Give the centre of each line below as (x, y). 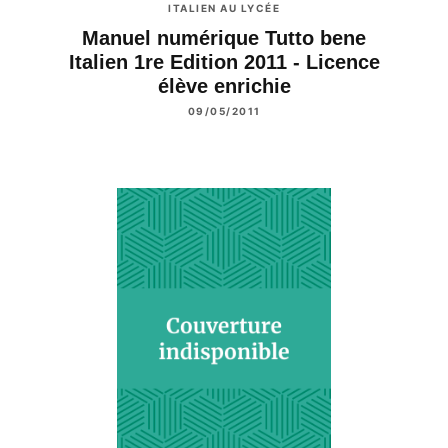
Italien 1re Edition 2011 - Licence (224, 62)
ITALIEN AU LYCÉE (224, 8)
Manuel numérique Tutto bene (224, 38)
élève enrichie (224, 86)
